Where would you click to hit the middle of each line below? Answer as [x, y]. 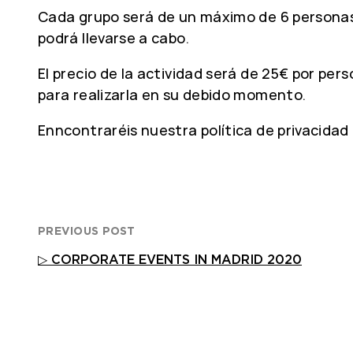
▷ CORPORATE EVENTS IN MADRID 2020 [170, 260]
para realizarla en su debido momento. [172, 95]
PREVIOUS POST [87, 231]
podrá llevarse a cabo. [113, 38]
